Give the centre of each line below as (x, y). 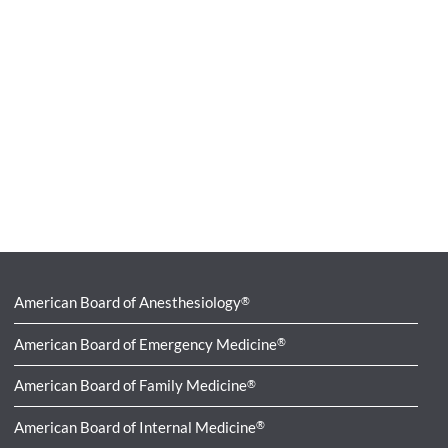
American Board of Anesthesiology (128, 301)
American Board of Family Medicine (131, 385)
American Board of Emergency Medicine (146, 343)
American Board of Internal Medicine (135, 426)
